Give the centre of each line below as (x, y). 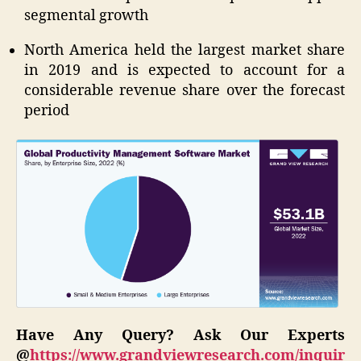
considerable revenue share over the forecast (185, 91)
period (47, 111)
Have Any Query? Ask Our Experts (180, 336)
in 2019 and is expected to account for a (185, 71)
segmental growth (86, 16)
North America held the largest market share (185, 51)
